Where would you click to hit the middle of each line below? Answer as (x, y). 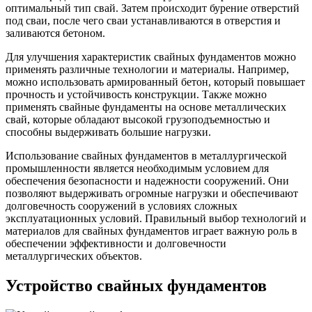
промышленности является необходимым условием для (137, 169)
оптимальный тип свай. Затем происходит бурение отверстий (153, 8)
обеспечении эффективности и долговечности (116, 244)
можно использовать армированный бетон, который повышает (155, 82)
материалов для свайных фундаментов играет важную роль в (151, 231)
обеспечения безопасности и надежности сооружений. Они (147, 181)
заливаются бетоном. (55, 33)
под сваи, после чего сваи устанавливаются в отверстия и (143, 21)
